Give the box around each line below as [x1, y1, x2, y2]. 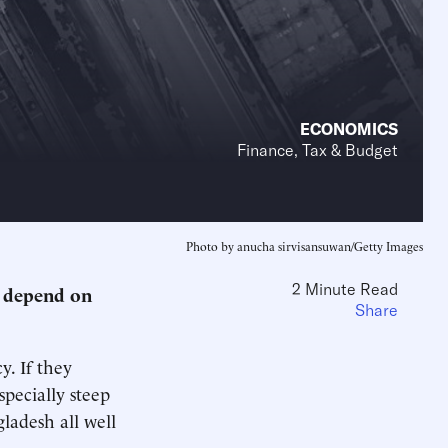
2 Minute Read [292, 279, 398, 299]
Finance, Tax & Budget [237, 140, 398, 160]
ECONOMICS [300, 119, 398, 139]
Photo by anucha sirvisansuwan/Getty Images [186, 237, 423, 254]
